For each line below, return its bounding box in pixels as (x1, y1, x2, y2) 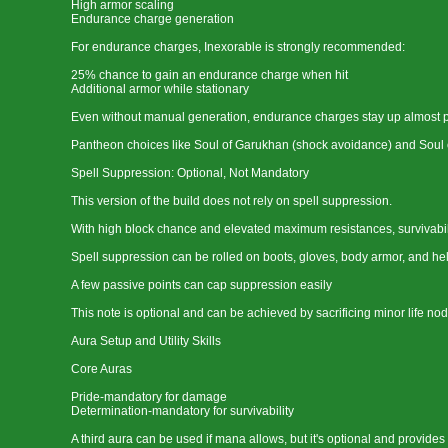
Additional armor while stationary (71, 82, 249, 96)
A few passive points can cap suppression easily (71, 278, 332, 292)
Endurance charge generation (71, 12, 234, 26)
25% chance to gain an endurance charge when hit (71, 68, 348, 82)
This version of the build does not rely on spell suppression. (71, 194, 392, 208)
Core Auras (71, 362, 132, 376)
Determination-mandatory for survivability (71, 404, 294, 418)
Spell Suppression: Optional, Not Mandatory (71, 166, 309, 180)
